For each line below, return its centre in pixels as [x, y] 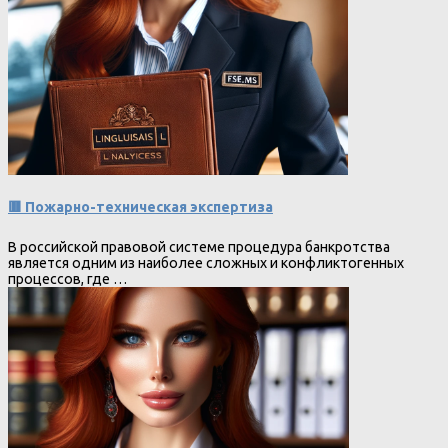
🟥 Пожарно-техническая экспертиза [140, 206]
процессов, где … [67, 279]
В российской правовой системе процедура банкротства [199, 247]
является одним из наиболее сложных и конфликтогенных [206, 263]
